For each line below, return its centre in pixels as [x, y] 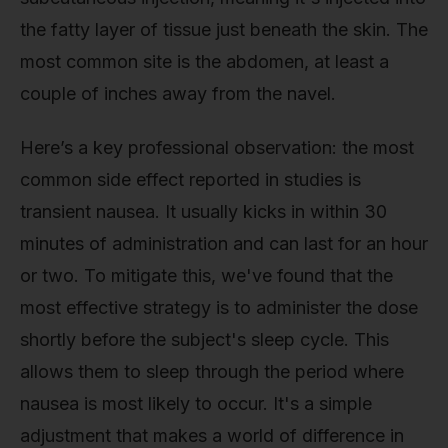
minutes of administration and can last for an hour [224, 243]
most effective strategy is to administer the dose [219, 307]
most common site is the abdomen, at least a [204, 61]
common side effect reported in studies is [190, 179]
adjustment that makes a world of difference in [212, 435]
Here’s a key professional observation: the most [217, 147]
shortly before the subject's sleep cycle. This [204, 339]
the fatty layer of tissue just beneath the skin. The [224, 29]
